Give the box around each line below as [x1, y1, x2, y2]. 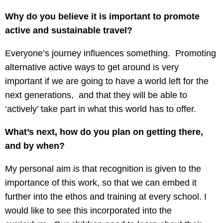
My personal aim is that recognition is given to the [5, 164, 201, 174]
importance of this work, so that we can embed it [5, 178, 197, 188]
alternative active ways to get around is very [5, 62, 179, 72]
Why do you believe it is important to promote [5, 11, 200, 21]
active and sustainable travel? [5, 25, 132, 35]
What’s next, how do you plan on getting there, [5, 127, 203, 137]
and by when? [5, 141, 65, 151]
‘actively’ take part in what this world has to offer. [5, 104, 196, 114]
